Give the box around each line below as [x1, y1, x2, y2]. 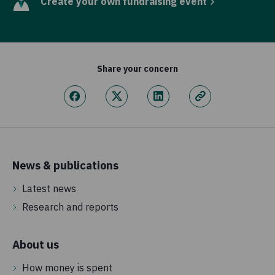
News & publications [12, 158, 118, 172]
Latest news [22, 182, 76, 195]
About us [12, 237, 59, 252]
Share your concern [97, 63, 178, 74]
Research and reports [22, 200, 118, 213]
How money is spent [22, 261, 112, 274]
